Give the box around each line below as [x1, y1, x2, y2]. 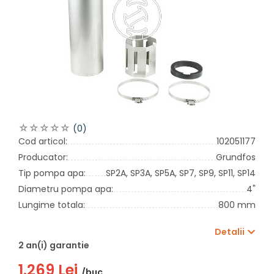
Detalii [215, 225, 245, 238]
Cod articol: [18, 135, 67, 147]
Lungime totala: [18, 198, 85, 211]
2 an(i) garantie [18, 239, 89, 251]
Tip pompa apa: [18, 166, 86, 179]
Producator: [18, 150, 68, 163]
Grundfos [216, 150, 256, 163]
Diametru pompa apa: [18, 182, 113, 195]
